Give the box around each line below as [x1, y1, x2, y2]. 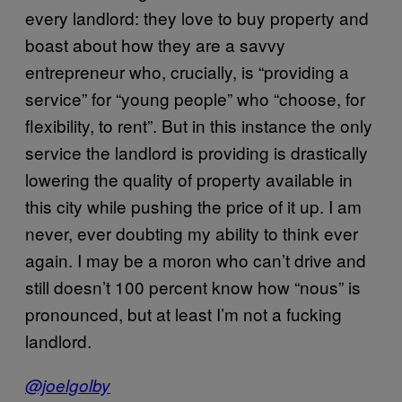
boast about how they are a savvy [25, 31, 285, 57]
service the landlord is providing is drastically [25, 139, 368, 164]
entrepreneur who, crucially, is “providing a [25, 58, 349, 83]
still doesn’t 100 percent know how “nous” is [25, 274, 361, 299]
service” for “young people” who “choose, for [25, 85, 365, 110]
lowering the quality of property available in [25, 166, 353, 191]
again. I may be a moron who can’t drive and [25, 247, 366, 272]
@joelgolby [25, 372, 110, 397]
